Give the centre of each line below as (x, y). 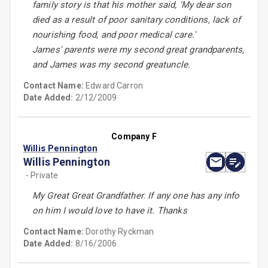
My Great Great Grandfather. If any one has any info (136, 196)
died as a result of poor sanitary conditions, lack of (136, 20)
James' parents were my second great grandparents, (138, 50)
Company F (134, 137)
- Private (42, 176)
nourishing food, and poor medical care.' (114, 35)
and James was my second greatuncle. (112, 65)
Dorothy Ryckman (120, 232)
